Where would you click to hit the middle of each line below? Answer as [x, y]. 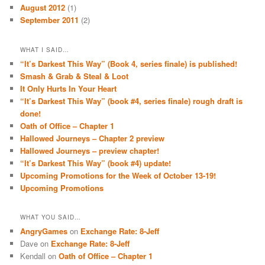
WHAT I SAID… [45, 49]
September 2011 [50, 20]
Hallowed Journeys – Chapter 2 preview [93, 138]
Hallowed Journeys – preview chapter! [90, 150]
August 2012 [43, 8]
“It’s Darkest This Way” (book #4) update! [96, 163]
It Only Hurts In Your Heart [69, 88]
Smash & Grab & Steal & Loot [75, 76]
